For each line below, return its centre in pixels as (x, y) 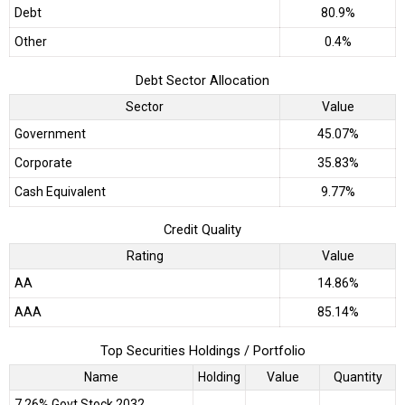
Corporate (43, 162)
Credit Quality (202, 230)
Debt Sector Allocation (202, 80)
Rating (145, 256)
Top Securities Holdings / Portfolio (202, 350)
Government (50, 133)
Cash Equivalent (60, 191)
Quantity (358, 377)
